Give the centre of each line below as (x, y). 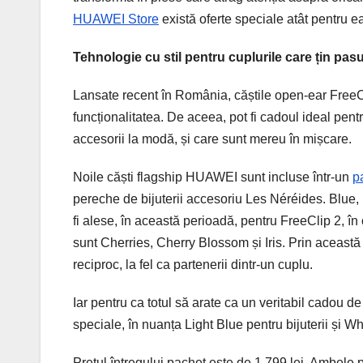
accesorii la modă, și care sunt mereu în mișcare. (212, 139)
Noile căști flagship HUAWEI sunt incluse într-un (213, 177)
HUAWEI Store (116, 19)
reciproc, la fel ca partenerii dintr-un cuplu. (193, 264)
